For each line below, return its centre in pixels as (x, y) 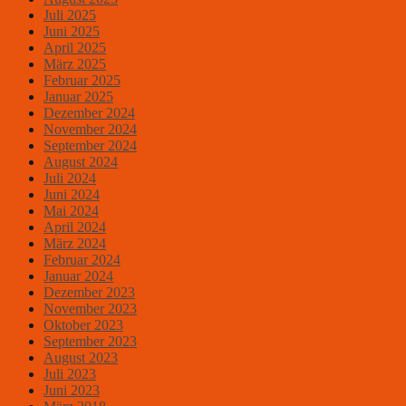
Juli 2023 (70, 374)
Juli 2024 (70, 179)
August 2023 (81, 358)
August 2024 (81, 162)
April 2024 (75, 227)
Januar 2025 (78, 97)
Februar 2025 (82, 81)
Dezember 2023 (89, 293)
